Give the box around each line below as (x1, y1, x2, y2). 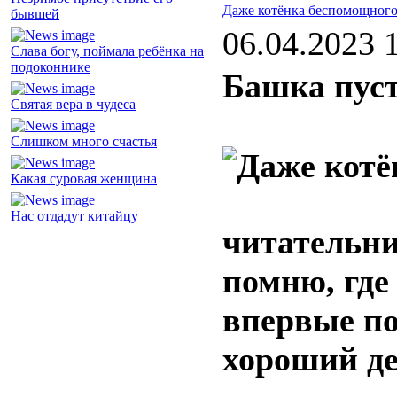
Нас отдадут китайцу (11, 208, 138, 224)
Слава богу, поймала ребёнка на (11, 43, 204, 59)
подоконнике (11, 59, 90, 75)
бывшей (11, 6, 59, 22)
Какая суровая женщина (11, 171, 157, 187)
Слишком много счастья (11, 134, 157, 150)
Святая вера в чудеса (11, 97, 136, 113)
